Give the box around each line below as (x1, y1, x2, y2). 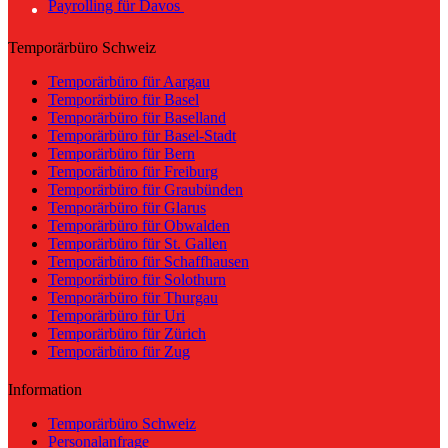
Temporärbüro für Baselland (48, 109, 226, 127)
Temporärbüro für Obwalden (48, 217, 230, 235)
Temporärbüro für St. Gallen (48, 235, 227, 253)
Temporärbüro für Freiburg (48, 163, 218, 181)
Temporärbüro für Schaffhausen (48, 253, 249, 271)
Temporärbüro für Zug (48, 343, 190, 361)
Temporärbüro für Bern (48, 145, 195, 163)
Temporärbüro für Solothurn (48, 271, 226, 289)
